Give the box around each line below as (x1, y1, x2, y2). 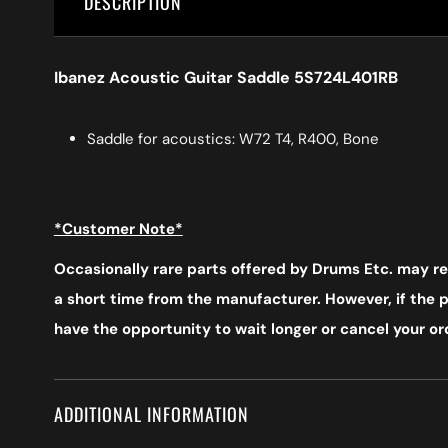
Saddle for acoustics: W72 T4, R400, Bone (86, 128, 379, 149)
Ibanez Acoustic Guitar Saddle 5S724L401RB (53, 66, 398, 88)
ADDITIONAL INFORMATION (53, 400, 249, 427)
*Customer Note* (53, 218, 183, 239)
